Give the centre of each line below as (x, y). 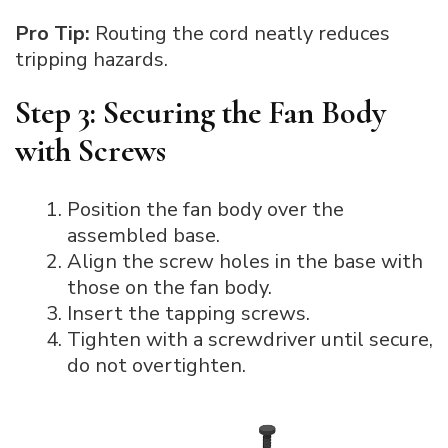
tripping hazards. (91, 60)
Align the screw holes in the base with (245, 261)
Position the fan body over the (205, 209)
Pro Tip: (52, 34)
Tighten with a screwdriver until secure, (250, 339)
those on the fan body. (169, 287)
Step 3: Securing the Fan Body (200, 113)
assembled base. (143, 235)
